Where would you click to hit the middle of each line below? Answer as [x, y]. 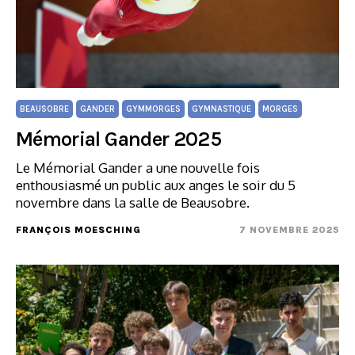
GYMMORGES [153, 109]
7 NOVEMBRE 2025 [289, 230]
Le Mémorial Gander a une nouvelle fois [138, 168]
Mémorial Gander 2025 [118, 139]
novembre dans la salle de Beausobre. [133, 202]
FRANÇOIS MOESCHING [78, 230]
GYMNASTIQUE [221, 109]
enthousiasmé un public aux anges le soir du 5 [156, 185]
